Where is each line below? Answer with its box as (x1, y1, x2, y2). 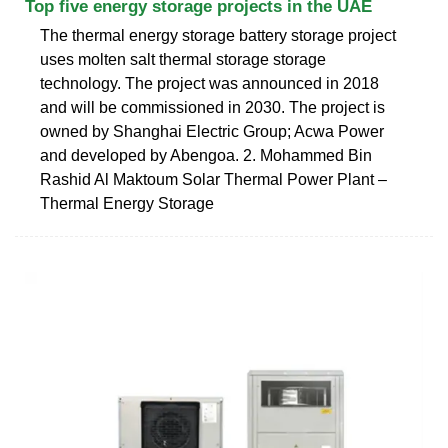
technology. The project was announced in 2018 (40, 74, 379, 92)
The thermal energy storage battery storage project (40, 26, 396, 44)
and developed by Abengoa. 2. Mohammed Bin (40, 146, 372, 164)
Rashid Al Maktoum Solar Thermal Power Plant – (40, 170, 387, 188)
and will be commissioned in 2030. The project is (40, 98, 385, 116)
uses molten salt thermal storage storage (40, 50, 326, 68)
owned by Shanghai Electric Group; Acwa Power (40, 122, 384, 140)
